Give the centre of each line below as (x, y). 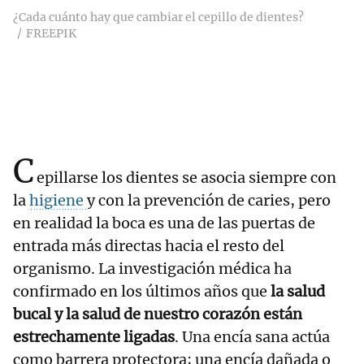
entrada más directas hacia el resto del (149, 246)
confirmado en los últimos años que (142, 292)
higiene (58, 201)
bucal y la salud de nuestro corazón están (158, 314)
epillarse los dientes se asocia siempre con (186, 178)
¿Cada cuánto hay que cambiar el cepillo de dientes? (158, 17)
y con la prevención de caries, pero (209, 201)
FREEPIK (51, 34)
